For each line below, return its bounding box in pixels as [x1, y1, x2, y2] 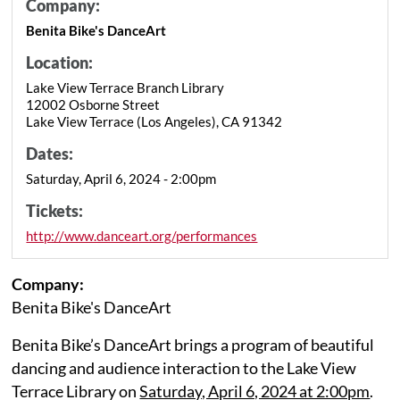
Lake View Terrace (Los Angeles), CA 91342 [26, 112, 283, 129]
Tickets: [26, 200, 84, 221]
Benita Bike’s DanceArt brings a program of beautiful [12, 334, 375, 354]
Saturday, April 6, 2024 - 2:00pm [26, 170, 217, 187]
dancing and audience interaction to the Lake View [12, 357, 357, 378]
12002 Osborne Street [26, 96, 161, 112]
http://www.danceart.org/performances [26, 227, 258, 244]
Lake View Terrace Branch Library [26, 79, 225, 96]
